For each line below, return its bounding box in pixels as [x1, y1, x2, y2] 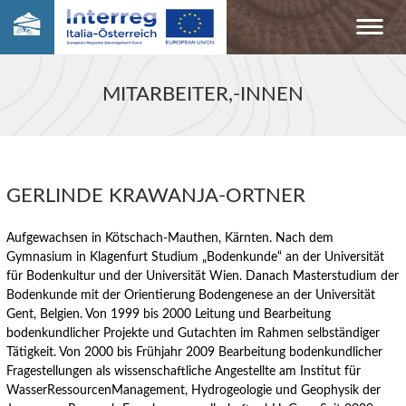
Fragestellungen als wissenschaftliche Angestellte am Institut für [6, 363, 362, 378]
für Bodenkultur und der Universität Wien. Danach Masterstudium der [6, 268, 400, 283]
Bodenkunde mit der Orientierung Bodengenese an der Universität [6, 287, 376, 302]
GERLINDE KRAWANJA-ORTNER [6, 186, 306, 206]
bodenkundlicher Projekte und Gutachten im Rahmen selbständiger [6, 325, 381, 340]
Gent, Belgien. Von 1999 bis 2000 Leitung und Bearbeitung [6, 306, 332, 321]
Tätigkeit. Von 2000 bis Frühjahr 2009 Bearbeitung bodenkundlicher [6, 344, 383, 359]
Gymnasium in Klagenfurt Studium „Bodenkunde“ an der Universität [6, 249, 385, 264]
